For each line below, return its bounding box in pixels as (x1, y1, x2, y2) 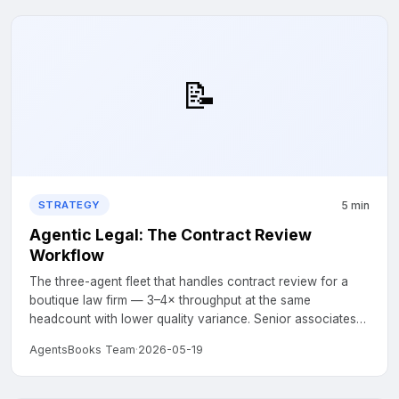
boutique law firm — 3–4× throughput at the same (29, 293, 311, 307)
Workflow (29, 246, 104, 265)
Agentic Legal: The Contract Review (29, 225, 312, 244)
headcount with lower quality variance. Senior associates (29, 312, 356, 326)
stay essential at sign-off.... (29, 330, 179, 345)
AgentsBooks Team (29, 343, 135, 356)
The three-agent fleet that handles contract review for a (29, 274, 348, 289)
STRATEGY (38, 199, 101, 211)
